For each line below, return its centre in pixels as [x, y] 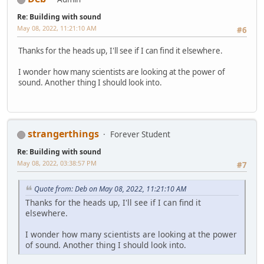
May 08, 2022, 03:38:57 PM [57, 163]
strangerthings [63, 134]
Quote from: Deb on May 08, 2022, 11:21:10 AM [110, 189]
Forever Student [140, 135]
